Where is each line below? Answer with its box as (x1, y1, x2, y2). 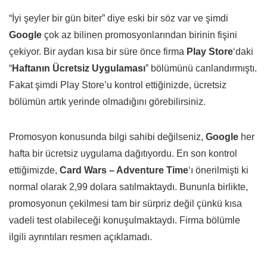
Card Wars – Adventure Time (60, 164, 188, 175)
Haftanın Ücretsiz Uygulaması (12, 63, 145, 73)
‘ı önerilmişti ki (188, 164, 249, 175)
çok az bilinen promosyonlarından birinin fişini (42, 29, 237, 40)
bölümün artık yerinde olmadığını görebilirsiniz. (9, 96, 206, 107)
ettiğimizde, (9, 164, 60, 175)
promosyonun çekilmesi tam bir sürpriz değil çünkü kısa (9, 198, 242, 209)
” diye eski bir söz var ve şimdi (102, 13, 228, 23)
